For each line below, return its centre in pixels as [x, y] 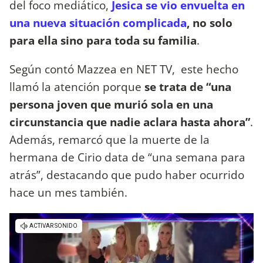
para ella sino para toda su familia [103, 41]
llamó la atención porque [77, 87]
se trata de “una [188, 87]
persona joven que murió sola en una [111, 104]
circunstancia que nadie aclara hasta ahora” [130, 122]
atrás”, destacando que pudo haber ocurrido [127, 175]
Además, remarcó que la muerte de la [109, 140]
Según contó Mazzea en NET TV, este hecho [124, 69]
